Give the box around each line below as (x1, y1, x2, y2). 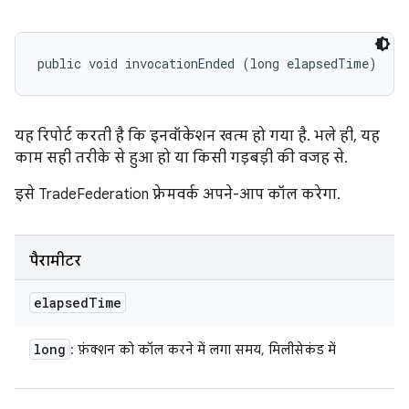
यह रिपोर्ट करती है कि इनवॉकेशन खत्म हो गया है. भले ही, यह (15, 127, 380, 145)
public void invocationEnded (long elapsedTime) (37, 55, 377, 72)
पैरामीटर (29, 252, 81, 270)
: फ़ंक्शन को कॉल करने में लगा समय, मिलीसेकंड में (70, 341, 336, 358)
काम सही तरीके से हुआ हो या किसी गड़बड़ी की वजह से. (15, 149, 348, 167)
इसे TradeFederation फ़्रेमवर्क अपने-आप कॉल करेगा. (15, 185, 341, 204)
